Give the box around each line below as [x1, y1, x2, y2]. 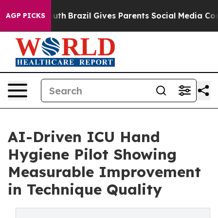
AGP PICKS [6, 11, 45, 20]
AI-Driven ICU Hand [8, 127, 160, 146]
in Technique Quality [8, 180, 162, 199]
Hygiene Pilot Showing [8, 145, 177, 163]
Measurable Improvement [8, 163, 201, 181]
